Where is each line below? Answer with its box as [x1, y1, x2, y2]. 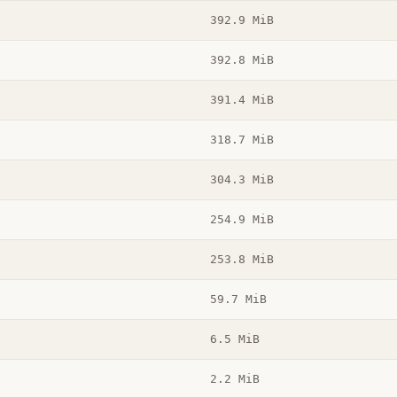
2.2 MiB [209, 372, 260, 386]
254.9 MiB [209, 213, 274, 227]
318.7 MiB [209, 133, 274, 147]
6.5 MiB [209, 332, 260, 346]
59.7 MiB [209, 292, 267, 307]
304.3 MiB [209, 173, 274, 187]
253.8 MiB [209, 253, 274, 267]
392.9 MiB [209, 13, 274, 27]
